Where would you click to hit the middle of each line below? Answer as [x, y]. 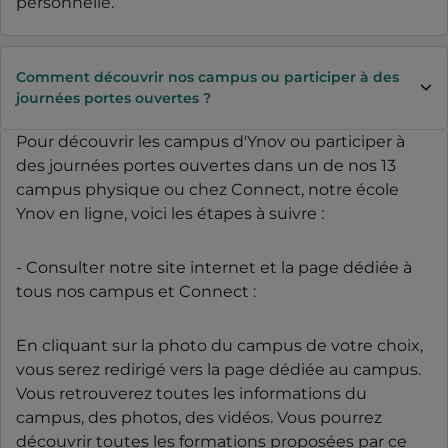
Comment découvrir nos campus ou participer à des [207, 76]
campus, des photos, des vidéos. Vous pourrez [199, 417]
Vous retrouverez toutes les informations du [191, 393]
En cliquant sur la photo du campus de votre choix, [219, 345]
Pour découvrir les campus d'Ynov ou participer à [210, 141]
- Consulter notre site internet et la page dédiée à [214, 267]
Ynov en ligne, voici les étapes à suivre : [170, 213]
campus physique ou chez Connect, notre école [207, 189]
